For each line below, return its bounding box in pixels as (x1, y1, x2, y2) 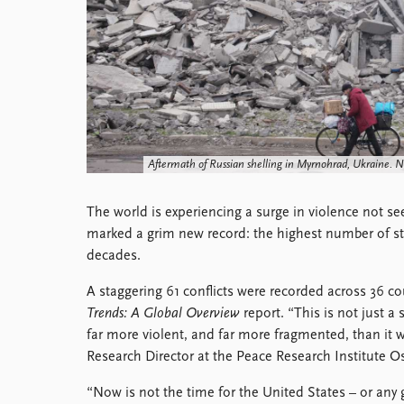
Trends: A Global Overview (87, 307, 240, 321)
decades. (87, 249, 141, 263)
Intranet (87, 74, 135, 88)
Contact (87, 52, 134, 67)
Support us (87, 117, 154, 132)
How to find (87, 31, 159, 45)
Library (87, 9, 126, 23)
